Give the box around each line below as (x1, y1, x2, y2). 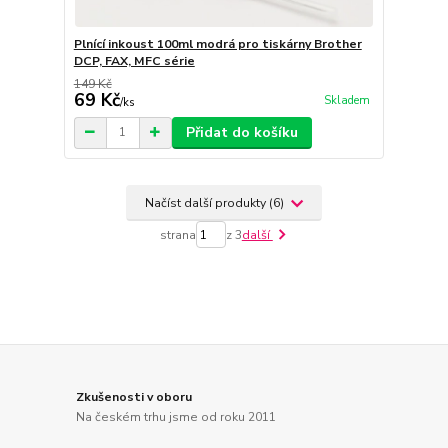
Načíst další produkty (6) (144, 194, 287, 211)
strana (159, 226, 196, 243)
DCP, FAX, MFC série (73, 52, 195, 69)
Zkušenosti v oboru (76, 389, 193, 406)
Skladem (323, 93, 370, 109)
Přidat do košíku (185, 122, 298, 142)
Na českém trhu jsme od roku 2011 (76, 408, 277, 425)
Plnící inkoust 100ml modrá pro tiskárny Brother (73, 35, 362, 52)
